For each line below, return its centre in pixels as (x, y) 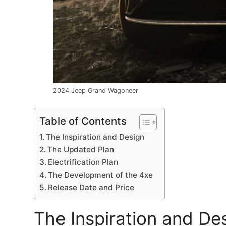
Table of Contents (83, 121)
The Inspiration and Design (95, 137)
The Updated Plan (81, 150)
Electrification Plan (83, 162)
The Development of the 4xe (101, 175)
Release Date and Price (91, 188)
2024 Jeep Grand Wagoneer (96, 90)
